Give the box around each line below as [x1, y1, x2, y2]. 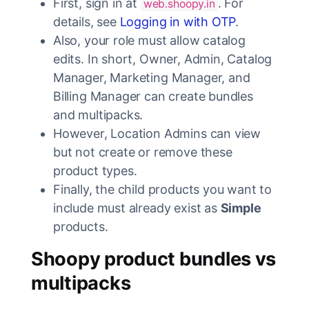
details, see [53, 14, 120, 29]
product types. [53, 163, 137, 178]
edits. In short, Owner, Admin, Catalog [53, 52, 272, 66]
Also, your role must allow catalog [53, 33, 246, 48]
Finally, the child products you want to [53, 182, 272, 197]
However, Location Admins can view [53, 126, 261, 141]
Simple [220, 201, 261, 215]
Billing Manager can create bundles [53, 89, 253, 103]
